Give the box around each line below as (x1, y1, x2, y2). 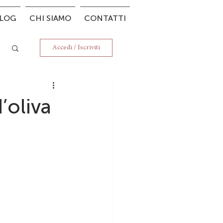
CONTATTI (84, 13, 126, 23)
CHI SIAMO (29, 13, 71, 23)
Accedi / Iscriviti (52, 44, 100, 51)
